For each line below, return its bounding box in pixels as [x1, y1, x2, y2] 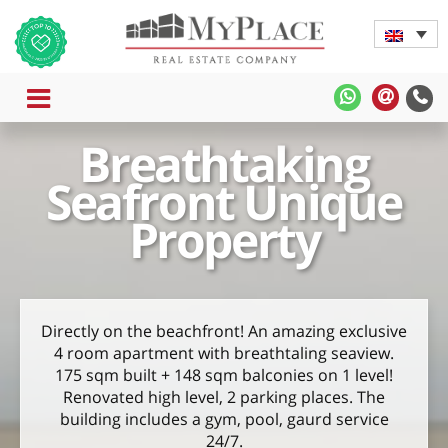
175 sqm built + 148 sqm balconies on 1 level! [55, 364, 393, 386]
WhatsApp [354, 137, 437, 156]
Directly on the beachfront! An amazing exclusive [41, 320, 407, 342]
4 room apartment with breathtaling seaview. [54, 342, 394, 364]
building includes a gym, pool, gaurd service [59, 408, 389, 430]
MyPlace [354, 87, 421, 106]
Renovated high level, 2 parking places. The [63, 386, 385, 408]
